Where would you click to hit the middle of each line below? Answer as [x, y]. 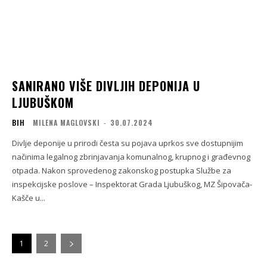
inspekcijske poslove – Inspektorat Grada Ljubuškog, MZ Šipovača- [132, 184]
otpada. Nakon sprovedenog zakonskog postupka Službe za [122, 171]
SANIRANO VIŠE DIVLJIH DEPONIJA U [106, 86]
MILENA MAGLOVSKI [66, 123]
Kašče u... [29, 198]
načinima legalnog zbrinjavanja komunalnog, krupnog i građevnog [131, 157]
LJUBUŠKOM [43, 103]
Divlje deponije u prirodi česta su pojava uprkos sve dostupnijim [128, 143]
